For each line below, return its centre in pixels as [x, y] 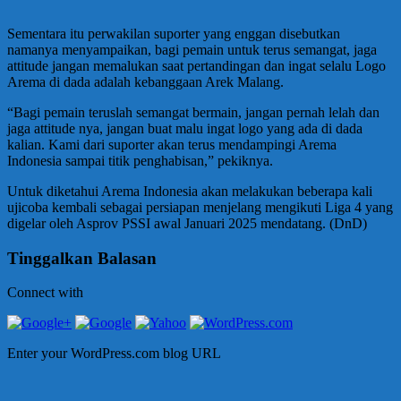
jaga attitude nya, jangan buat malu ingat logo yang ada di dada [185, 128]
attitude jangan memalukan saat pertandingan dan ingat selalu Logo [196, 65]
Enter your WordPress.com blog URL [114, 354]
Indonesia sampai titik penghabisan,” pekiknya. [140, 160]
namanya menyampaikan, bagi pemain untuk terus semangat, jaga [192, 49]
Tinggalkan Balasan [82, 258]
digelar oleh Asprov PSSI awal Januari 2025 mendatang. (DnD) [187, 223]
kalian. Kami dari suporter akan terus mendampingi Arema [172, 144]
